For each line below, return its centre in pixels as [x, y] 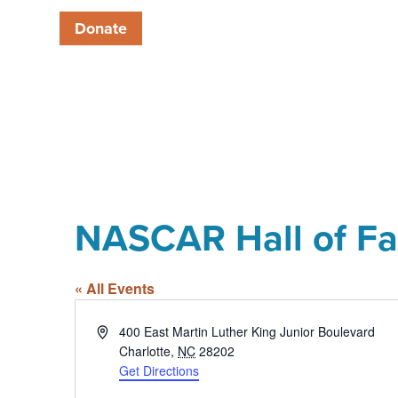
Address [119, 330]
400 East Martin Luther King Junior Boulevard [247, 331]
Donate [101, 29]
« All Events [115, 288]
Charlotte [145, 350]
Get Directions [159, 370]
